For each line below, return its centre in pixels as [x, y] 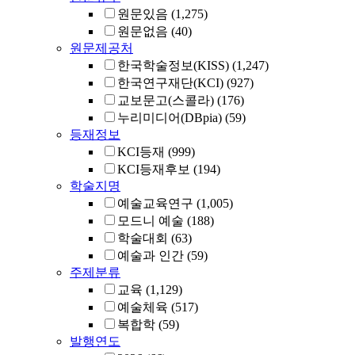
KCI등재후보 [154, 169]
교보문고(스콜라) [166, 100]
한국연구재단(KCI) [170, 83]
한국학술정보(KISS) [173, 65]
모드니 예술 [151, 221]
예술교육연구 [155, 203]
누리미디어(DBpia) [170, 118]
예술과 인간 [151, 256]
